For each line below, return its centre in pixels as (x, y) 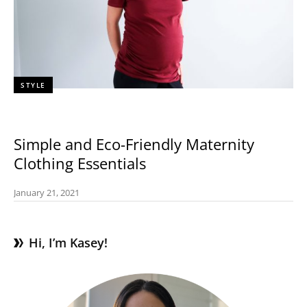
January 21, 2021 (47, 192)
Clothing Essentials (80, 163)
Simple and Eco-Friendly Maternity (134, 144)
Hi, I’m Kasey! (68, 242)
